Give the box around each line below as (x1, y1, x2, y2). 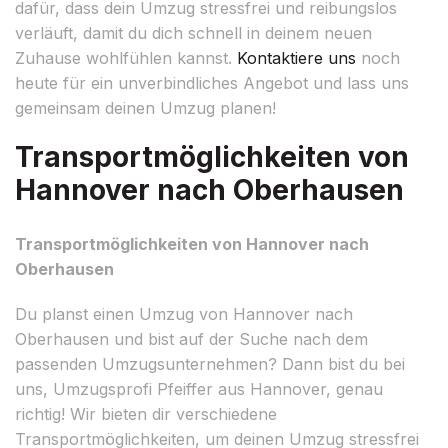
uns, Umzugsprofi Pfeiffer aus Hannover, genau (15, 378, 383, 399)
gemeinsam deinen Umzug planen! (15, 97, 276, 118)
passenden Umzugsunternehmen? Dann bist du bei (15, 353, 405, 374)
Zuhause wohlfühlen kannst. (15, 47, 237, 68)
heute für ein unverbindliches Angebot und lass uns (15, 72, 409, 93)
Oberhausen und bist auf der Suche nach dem (15, 328, 368, 349)
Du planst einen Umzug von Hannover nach (15, 303, 353, 324)
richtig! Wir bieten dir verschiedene (15, 403, 277, 424)
